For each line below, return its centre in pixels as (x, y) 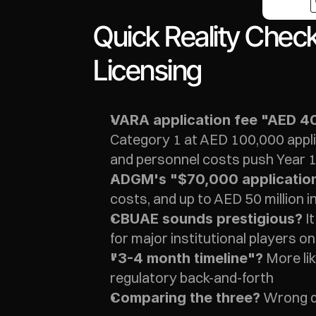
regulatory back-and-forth (192, 278)
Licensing (147, 70)
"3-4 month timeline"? (187, 258)
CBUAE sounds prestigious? (206, 219)
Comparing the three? (185, 298)
